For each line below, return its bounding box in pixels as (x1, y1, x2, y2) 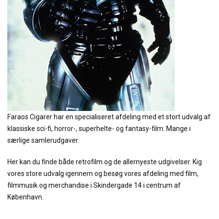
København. (7, 193, 44, 201)
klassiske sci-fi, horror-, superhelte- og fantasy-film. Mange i (7, 125, 191, 132)
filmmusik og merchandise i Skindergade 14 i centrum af (7, 181, 181, 189)
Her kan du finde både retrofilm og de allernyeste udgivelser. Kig (7, 158, 202, 166)
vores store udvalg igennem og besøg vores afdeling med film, (7, 170, 198, 177)
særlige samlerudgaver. (7, 136, 79, 144)
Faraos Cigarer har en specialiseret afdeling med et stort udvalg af (7, 113, 211, 121)
